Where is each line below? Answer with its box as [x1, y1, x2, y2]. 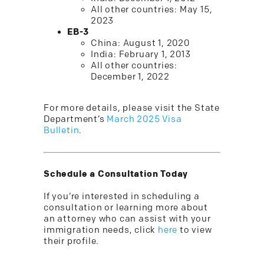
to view [180, 225, 212, 236]
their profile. [44, 236, 100, 247]
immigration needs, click [44, 225, 159, 236]
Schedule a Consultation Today [44, 169, 189, 179]
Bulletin [44, 125, 80, 136]
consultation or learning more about [44, 202, 209, 213]
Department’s [44, 114, 107, 125]
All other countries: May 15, [91, 4, 213, 15]
